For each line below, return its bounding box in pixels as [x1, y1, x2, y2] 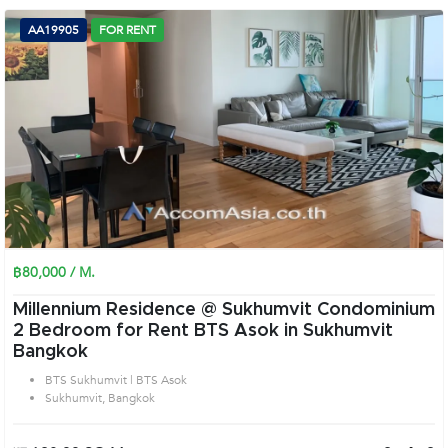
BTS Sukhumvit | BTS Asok [45, 372, 187, 388]
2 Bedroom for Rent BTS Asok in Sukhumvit [13, 322, 393, 340]
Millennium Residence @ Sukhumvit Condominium [13, 301, 435, 319]
